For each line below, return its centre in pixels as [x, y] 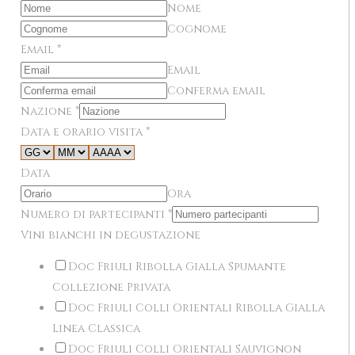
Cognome [197, 29]
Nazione [48, 112]
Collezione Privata [111, 288]
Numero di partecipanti [94, 215]
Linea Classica [96, 329]
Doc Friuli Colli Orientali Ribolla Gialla [197, 308]
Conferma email [216, 91]
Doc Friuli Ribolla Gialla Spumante [177, 267]
